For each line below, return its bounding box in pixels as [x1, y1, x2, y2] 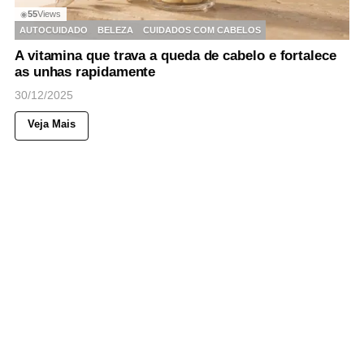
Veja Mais [28, 118, 76, 131]
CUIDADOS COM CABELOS [143, 24, 261, 35]
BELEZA [97, 24, 133, 35]
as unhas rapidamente [15, 64, 156, 80]
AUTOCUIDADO [19, 24, 88, 35]
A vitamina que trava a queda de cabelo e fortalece [15, 48, 336, 64]
